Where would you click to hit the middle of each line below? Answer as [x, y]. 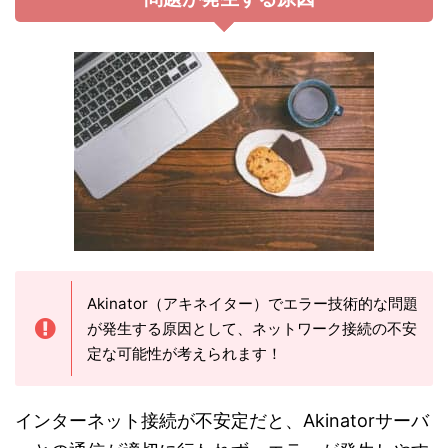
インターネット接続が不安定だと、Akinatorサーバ [222, 420]
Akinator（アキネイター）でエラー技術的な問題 [252, 303]
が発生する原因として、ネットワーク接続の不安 [252, 328]
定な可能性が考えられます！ [184, 353]
